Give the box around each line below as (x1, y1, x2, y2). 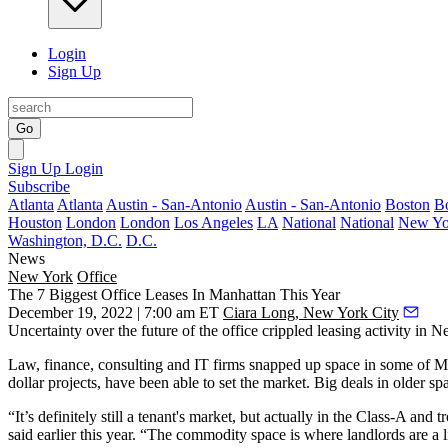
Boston (385, 196, 430, 213)
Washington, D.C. (8, 232, 122, 249)
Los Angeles (174, 214, 253, 231)
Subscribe (8, 178, 70, 195)
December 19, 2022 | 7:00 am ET (8, 304, 219, 321)
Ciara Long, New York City (223, 304, 399, 321)
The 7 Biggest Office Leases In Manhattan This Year (8, 286, 340, 303)
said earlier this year (8, 426, 132, 443)
